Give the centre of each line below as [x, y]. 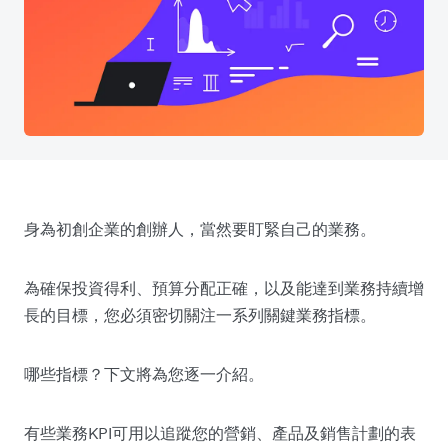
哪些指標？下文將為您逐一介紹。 [144, 373]
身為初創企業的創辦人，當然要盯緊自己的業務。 [200, 228]
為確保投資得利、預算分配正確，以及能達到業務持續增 [224, 287]
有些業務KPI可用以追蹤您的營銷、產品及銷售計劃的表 [220, 432]
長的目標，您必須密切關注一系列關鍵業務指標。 [200, 314]
